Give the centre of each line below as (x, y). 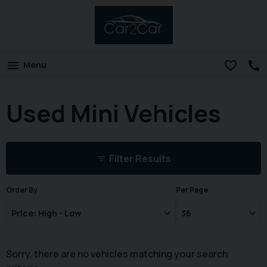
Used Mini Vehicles (114, 113)
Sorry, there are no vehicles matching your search (117, 254)
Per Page (192, 190)
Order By (22, 190)
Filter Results (140, 159)
